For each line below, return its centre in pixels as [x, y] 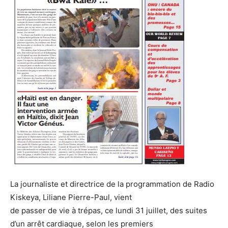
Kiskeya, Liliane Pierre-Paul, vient [71, 197]
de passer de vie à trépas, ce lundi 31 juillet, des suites [109, 210]
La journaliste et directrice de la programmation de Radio [112, 184]
